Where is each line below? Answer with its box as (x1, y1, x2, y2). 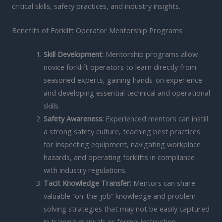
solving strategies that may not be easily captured (43, 203, 210, 214)
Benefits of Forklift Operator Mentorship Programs (12, 25, 182, 35)
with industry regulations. (43, 165, 127, 175)
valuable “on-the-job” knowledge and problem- (43, 190, 199, 201)
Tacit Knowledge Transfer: (43, 177, 131, 188)
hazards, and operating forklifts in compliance (43, 152, 195, 162)
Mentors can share (131, 177, 195, 188)
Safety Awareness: (43, 113, 104, 123)
